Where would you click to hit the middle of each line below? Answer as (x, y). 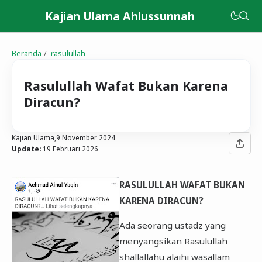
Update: (26, 148)
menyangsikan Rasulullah (173, 241)
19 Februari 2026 (70, 148)
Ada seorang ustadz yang (172, 225)
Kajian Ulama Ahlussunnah (120, 16)
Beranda (26, 53)
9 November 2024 (85, 137)
